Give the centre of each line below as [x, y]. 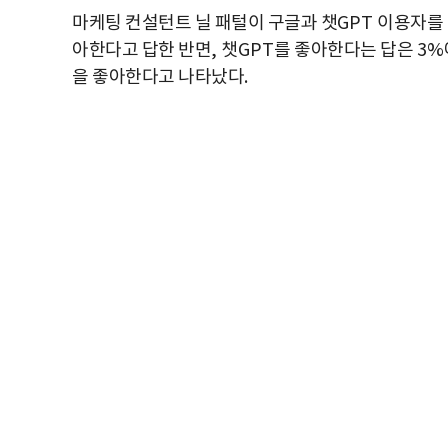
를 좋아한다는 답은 [345, 50]
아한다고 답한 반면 [141, 50]
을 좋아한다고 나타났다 [158, 77]
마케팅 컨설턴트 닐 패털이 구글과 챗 [204, 23]
